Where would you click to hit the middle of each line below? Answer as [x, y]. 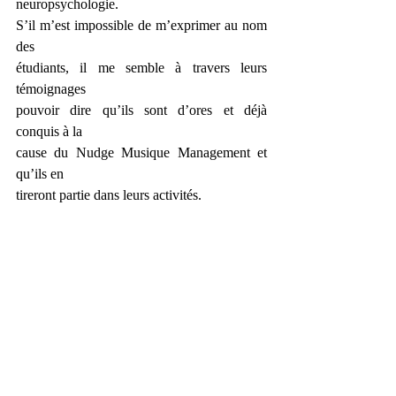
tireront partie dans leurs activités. [109, 195]
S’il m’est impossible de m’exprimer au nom [141, 25]
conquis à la [49, 131]
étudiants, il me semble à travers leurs [141, 68]
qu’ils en [40, 174]
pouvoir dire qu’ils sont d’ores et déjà [141, 110]
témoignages [51, 89]
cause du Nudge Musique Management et [141, 152]
